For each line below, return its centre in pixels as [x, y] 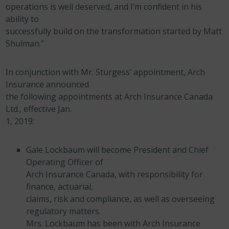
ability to [22, 19]
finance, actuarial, [60, 187]
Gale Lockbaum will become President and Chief [118, 150]
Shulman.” [25, 43]
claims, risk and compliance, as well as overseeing [121, 199]
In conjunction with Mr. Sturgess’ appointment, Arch [106, 72]
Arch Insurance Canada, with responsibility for [115, 174]
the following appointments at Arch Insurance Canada [109, 97]
